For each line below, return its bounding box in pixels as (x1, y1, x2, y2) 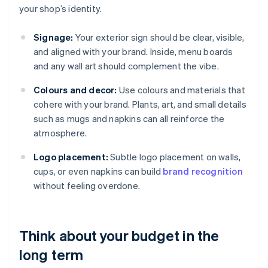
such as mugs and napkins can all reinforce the (33, 112, 225, 125)
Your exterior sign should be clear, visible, (73, 31, 245, 44)
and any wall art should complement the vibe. (33, 60, 219, 72)
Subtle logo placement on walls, (108, 151, 241, 163)
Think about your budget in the (19, 226, 220, 245)
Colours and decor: (33, 84, 117, 96)
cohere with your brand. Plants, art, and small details (33, 98, 246, 111)
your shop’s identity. (19, 2, 102, 15)
